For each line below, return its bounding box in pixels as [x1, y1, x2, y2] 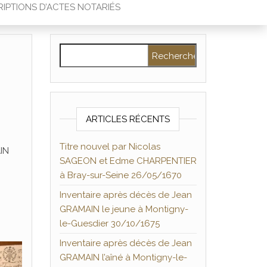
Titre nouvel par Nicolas [59, 141, 160, 152]
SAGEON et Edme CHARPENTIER [59, 156, 197, 166]
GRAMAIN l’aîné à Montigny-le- [59, 252, 187, 263]
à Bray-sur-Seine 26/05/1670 [59, 170, 182, 181]
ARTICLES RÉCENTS [86, 114, 170, 125]
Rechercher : [58, 45, 116, 55]
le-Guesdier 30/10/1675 [59, 218, 160, 229]
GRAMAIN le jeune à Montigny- [59, 204, 188, 215]
